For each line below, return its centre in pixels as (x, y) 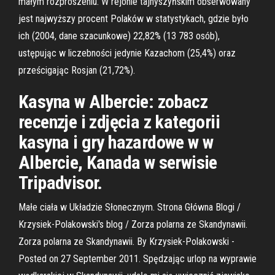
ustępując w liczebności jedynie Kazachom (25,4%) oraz (127, 53)
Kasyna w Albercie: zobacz (113, 102)
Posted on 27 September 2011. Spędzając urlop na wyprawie (137, 259)
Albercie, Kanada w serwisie (118, 162)
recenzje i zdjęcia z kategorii (119, 122)
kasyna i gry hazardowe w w (116, 142)
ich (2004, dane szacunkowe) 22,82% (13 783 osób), (119, 36)
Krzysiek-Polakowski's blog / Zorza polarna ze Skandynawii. (133, 224)
